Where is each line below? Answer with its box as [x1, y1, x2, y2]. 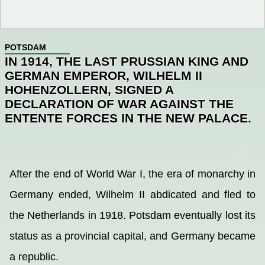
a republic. [9, 251, 59, 263]
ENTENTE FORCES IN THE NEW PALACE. [5, 111, 251, 125]
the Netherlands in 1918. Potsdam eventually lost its [9, 209, 256, 222]
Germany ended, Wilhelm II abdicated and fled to [9, 189, 256, 201]
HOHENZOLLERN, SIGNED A [5, 82, 173, 96]
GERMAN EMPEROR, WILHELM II [5, 68, 202, 82]
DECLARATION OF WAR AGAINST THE [5, 96, 234, 111]
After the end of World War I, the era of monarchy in [9, 168, 256, 180]
